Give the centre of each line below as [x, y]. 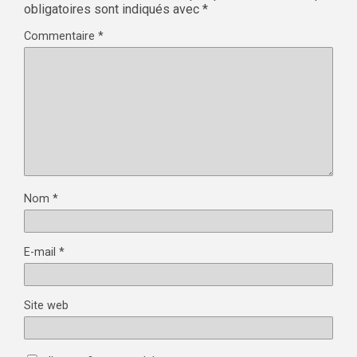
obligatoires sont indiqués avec [113, 10]
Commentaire [61, 37]
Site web [46, 306]
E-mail [41, 253]
